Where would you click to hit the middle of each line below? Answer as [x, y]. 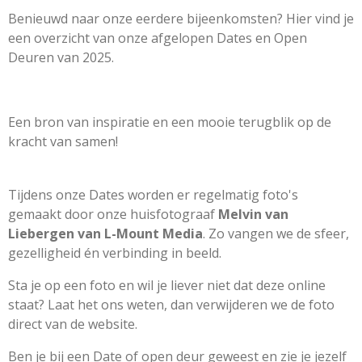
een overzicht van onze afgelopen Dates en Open [158, 38]
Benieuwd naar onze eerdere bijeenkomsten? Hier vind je [181, 18]
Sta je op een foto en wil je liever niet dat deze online [167, 285]
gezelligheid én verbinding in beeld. [115, 253]
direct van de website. [73, 324]
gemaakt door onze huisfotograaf [113, 214]
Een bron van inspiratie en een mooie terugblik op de [170, 122]
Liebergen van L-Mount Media [105, 233]
